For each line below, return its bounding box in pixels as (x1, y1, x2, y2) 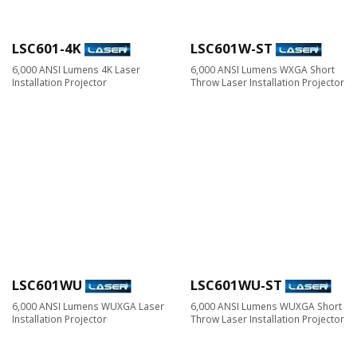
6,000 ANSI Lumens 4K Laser (12, 62, 140, 76)
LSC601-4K (12, 38, 81, 57)
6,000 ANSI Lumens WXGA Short (190, 62, 335, 76)
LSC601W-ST (190, 38, 273, 57)
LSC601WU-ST (190, 275, 282, 294)
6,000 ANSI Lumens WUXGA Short (190, 299, 342, 312)
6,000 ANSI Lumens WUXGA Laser (12, 299, 164, 312)
